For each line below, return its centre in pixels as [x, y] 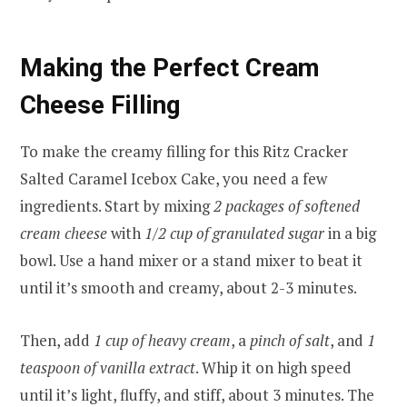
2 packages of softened [287, 205]
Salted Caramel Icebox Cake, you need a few [174, 178]
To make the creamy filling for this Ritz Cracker [184, 151]
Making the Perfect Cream [170, 68]
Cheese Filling [100, 105]
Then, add [57, 341]
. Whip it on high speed [273, 368]
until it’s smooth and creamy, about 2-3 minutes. [189, 287]
